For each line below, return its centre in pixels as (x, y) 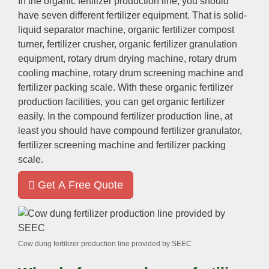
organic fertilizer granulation (178, 44)
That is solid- (219, 16)
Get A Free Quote (80, 185)
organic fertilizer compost (181, 30)
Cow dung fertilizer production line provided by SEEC (105, 243)
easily (30, 116)
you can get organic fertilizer (165, 102)
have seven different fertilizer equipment (103, 16)
